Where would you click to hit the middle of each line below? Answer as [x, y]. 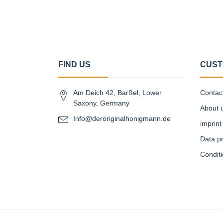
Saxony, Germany [101, 103]
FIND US [74, 64]
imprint [211, 123]
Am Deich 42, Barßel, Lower [117, 93]
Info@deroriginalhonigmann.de [122, 118]
